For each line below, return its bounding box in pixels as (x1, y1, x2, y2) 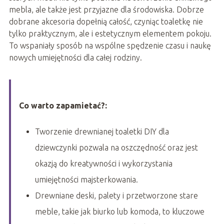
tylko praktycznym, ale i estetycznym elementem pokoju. (8, 29, 211, 38)
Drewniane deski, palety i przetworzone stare (34, 191, 198, 200)
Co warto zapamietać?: (18, 101, 107, 110)
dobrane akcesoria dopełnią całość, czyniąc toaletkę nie (8, 17, 203, 26)
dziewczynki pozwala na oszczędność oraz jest (34, 143, 198, 152)
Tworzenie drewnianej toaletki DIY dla (34, 127, 169, 136)
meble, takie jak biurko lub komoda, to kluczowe (34, 207, 204, 216)
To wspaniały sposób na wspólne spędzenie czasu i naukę (8, 41, 211, 50)
